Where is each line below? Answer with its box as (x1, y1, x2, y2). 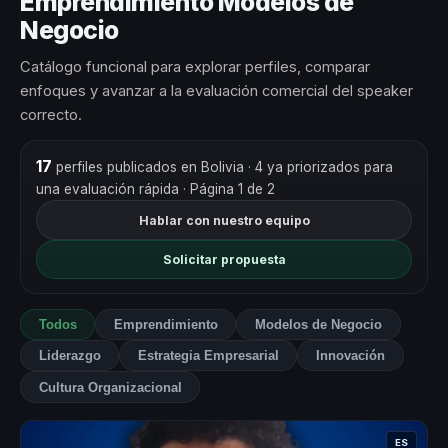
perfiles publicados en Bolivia (51, 159, 248, 176)
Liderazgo (38, 348, 101, 364)
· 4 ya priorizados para (247, 159, 393, 176)
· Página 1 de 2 (182, 181, 275, 198)
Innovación (315, 348, 385, 364)
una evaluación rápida (35, 181, 179, 198)
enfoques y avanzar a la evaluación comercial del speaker (20, 82, 413, 101)
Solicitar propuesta (162, 252, 286, 268)
